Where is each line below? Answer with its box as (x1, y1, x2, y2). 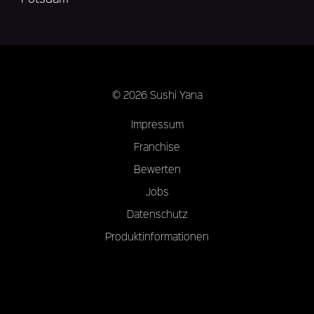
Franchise (134, 139, 180, 154)
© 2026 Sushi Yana (111, 88, 203, 102)
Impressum (130, 117, 184, 132)
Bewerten (133, 162, 181, 177)
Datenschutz (126, 207, 188, 221)
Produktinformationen (105, 229, 209, 244)
